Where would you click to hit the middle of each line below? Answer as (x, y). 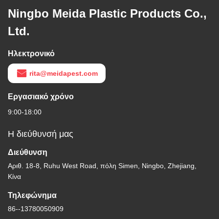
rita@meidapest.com (64, 74)
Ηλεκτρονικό (31, 54)
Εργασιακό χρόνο (41, 97)
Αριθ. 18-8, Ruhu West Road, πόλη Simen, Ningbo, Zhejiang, (102, 166)
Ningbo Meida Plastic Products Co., (107, 14)
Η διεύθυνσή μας (41, 134)
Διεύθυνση (28, 153)
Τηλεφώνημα (32, 196)
